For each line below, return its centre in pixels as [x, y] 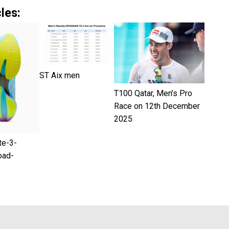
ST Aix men [59, 75]
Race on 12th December [157, 106]
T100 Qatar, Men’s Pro [153, 93]
